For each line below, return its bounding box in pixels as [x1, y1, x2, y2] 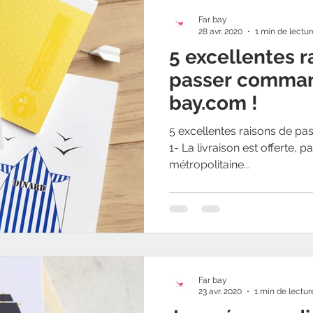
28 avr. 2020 [198, 26, 242, 36]
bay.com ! [169, 92, 258, 115]
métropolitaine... [169, 158, 250, 171]
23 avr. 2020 [198, 286, 242, 296]
